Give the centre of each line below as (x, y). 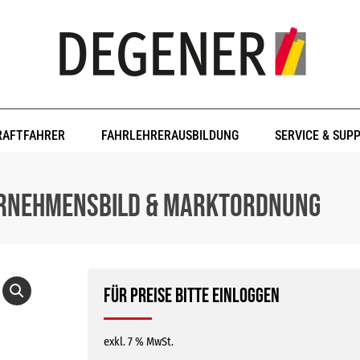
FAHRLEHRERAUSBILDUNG (170, 135)
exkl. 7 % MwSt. (138, 342)
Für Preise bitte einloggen (191, 296)
